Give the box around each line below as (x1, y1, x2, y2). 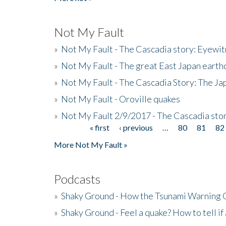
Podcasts (54, 171, 100, 186)
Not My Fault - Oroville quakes (61, 93, 180, 104)
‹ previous (119, 122, 153, 132)
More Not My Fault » (54, 139, 128, 149)
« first (89, 122, 109, 132)
